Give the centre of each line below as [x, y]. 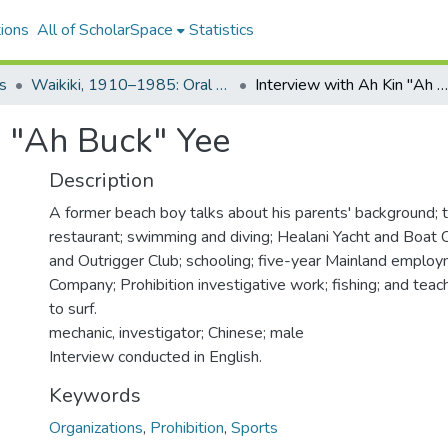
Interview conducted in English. [155, 357]
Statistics [221, 30]
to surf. [73, 309]
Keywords [95, 395]
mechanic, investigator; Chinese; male [176, 333]
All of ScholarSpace [104, 30]
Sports [254, 428]
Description [101, 180]
